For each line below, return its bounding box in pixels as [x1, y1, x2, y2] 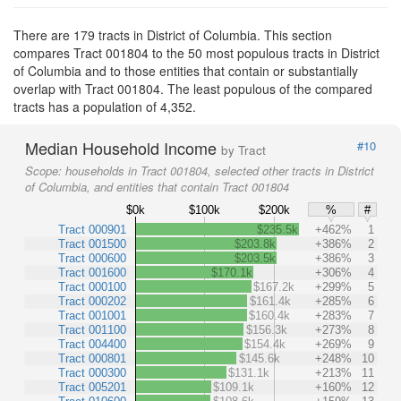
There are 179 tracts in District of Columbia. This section [13, 26, 332, 44]
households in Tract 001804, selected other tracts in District [65, 162, 374, 179]
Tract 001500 [58, 236, 126, 251]
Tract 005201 [58, 380, 126, 394]
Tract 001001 [58, 308, 126, 322]
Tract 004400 [58, 337, 126, 351]
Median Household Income [25, 136, 221, 159]
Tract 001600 [58, 265, 126, 279]
